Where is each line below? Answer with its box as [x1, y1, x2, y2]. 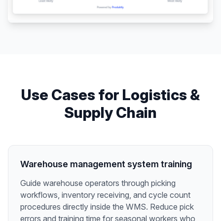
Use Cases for [21, 86, 122, 104]
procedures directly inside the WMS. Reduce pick [20, 202, 194, 212]
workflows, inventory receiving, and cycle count [20, 190, 190, 200]
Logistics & [122, 86, 200, 104]
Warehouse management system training [20, 159, 192, 170]
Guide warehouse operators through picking [20, 178, 176, 188]
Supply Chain [64, 104, 157, 122]
